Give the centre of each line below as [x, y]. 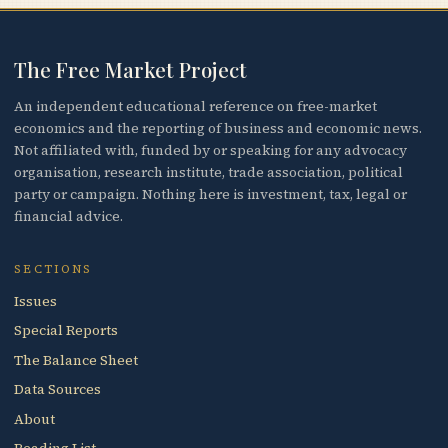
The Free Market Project [131, 69]
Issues [36, 301]
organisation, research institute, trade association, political [209, 172]
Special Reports [66, 331]
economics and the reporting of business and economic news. [218, 128]
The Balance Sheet [76, 360]
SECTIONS [53, 268]
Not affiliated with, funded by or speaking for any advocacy [211, 150]
